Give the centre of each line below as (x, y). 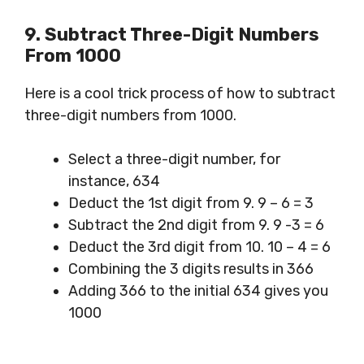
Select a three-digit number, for (174, 160)
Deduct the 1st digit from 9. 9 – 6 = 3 (191, 204)
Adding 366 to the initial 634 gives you (198, 291)
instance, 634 (114, 182)
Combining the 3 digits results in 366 (191, 269)
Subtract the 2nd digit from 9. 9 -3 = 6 (196, 225)
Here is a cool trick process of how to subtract (180, 94)
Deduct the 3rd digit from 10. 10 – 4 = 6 (199, 247)
